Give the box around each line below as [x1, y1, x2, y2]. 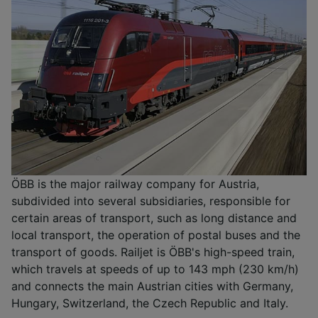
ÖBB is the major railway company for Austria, [11, 176, 259, 191]
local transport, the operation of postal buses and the [11, 227, 300, 242]
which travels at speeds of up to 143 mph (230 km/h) [11, 261, 299, 276]
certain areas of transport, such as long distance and [11, 210, 297, 225]
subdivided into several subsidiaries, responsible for [11, 193, 290, 208]
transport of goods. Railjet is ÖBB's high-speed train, [11, 244, 295, 259]
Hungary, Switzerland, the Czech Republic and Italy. [11, 295, 288, 310]
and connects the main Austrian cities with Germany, [11, 278, 293, 293]
